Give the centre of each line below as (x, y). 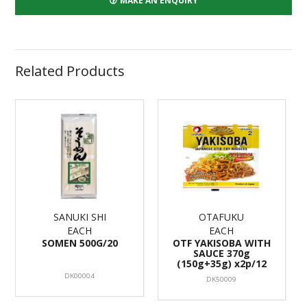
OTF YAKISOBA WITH (221, 243)
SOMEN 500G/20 (79, 243)
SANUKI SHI (79, 217)
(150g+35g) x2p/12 (221, 263)
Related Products (70, 71)
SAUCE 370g (221, 253)
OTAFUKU (222, 217)
